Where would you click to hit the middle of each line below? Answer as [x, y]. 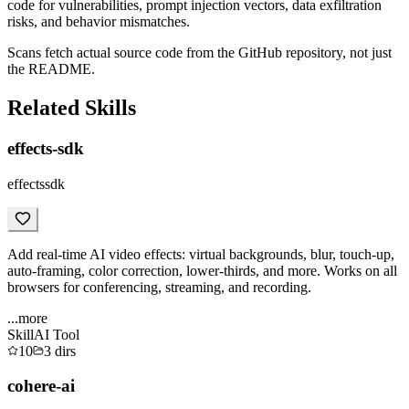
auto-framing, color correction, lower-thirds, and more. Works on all [202, 270]
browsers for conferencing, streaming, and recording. [159, 287]
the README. [51, 69]
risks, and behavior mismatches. [99, 22]
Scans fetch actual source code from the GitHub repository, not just [199, 53]
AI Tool [57, 334]
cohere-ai [41, 386]
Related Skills [72, 107]
